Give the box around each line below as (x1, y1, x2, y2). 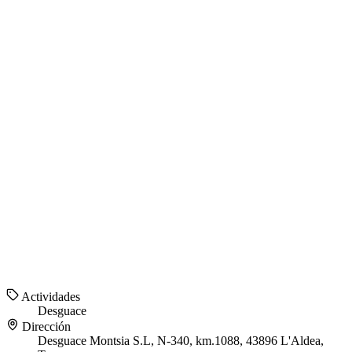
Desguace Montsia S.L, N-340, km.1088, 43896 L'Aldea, (38, 334, 324, 348)
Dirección (19, 320, 71, 334)
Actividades (19, 290, 80, 304)
